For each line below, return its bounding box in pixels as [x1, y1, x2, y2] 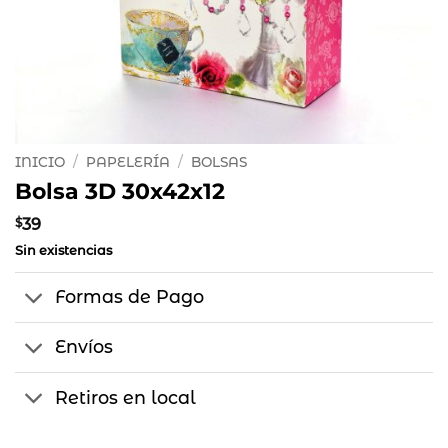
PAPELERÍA [86, 154, 171, 170]
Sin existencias [15, 242, 112, 258]
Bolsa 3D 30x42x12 [15, 176, 225, 205]
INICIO [15, 154, 65, 170]
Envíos [55, 336, 114, 358]
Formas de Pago [55, 286, 205, 308]
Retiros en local [55, 386, 197, 408]
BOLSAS [191, 154, 248, 170]
